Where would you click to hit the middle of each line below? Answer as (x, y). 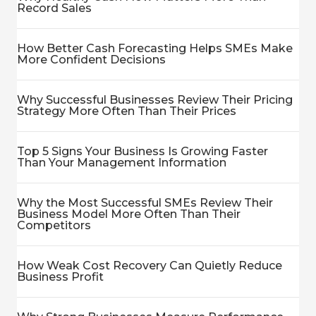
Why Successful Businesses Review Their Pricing (155, 100)
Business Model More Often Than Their (129, 214)
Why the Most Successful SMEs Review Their (145, 203)
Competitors (54, 226)
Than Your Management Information (122, 163)
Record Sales (54, 8)
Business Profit (60, 277)
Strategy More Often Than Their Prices (127, 111)
